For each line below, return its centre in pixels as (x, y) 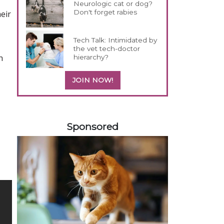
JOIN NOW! (92, 80)
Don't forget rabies (105, 12)
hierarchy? (91, 57)
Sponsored (92, 126)
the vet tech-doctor (107, 48)
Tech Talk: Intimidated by (115, 40)
